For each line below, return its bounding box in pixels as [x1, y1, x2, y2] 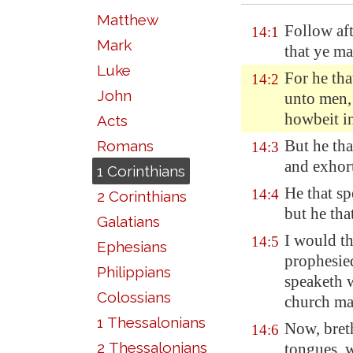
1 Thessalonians [97, 314, 206, 331]
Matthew [97, 11, 158, 28]
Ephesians [97, 238, 167, 255]
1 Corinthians [97, 162, 185, 180]
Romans [97, 137, 154, 154]
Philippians [97, 263, 171, 281]
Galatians [97, 213, 160, 230]
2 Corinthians [97, 188, 187, 205]
